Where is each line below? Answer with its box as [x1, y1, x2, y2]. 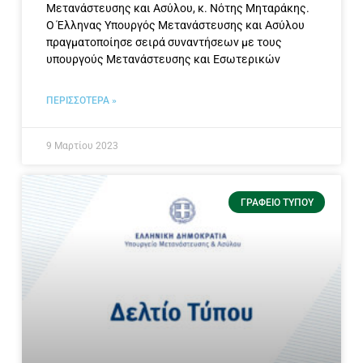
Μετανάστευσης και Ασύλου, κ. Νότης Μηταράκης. [46, 2, 314, 15]
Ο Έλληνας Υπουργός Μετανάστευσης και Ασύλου [46, 19, 305, 32]
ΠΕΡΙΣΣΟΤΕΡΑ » [46, 95, 117, 107]
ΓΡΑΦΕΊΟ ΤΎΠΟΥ [240, 196, 314, 208]
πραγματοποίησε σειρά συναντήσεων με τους [46, 36, 282, 49]
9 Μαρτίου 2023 [46, 140, 118, 152]
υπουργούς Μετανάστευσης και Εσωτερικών [46, 53, 280, 66]
